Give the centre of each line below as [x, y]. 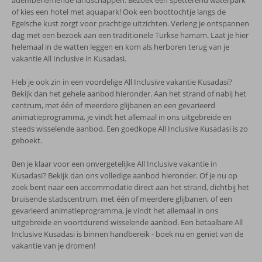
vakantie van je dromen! [54, 246]
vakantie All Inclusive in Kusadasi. [69, 58]
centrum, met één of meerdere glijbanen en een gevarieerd [113, 105]
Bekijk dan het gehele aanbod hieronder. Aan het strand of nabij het [129, 94]
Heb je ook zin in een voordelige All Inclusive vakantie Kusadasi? [122, 82]
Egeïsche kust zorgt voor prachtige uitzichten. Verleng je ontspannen [130, 23]
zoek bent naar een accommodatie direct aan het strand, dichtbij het [130, 187]
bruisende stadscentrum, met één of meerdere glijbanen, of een [122, 199]
